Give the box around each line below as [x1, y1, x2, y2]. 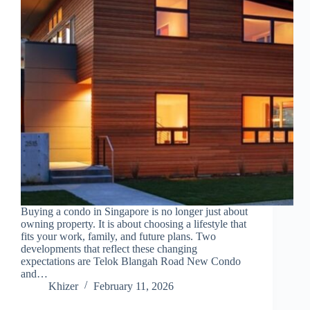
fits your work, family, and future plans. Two [21, 230, 216, 243]
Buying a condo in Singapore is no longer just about [21, 206, 248, 218]
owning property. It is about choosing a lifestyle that [21, 218, 246, 230]
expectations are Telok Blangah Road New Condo [21, 255, 241, 268]
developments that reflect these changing [21, 243, 197, 255]
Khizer [48, 280, 78, 293]
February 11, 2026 [93, 280, 174, 293]
